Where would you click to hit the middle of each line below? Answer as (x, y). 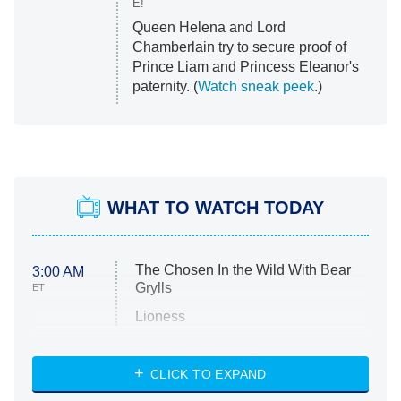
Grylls (154, 288)
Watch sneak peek (256, 87)
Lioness (161, 317)
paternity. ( (165, 87)
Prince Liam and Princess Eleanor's (245, 67)
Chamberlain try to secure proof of (239, 47)
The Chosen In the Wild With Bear (243, 270)
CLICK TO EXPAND (208, 375)
